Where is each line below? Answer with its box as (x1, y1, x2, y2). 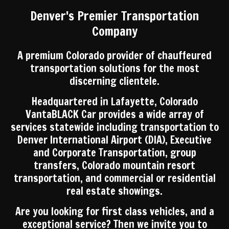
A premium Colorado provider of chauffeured (17, 48, 212, 63)
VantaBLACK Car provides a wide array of (25, 107, 204, 122)
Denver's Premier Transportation (30, 7, 199, 25)
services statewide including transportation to (10, 120, 219, 134)
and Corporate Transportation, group (33, 145, 196, 160)
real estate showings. (66, 184, 163, 198)
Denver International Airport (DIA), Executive (17, 132, 212, 147)
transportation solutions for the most (30, 61, 199, 76)
